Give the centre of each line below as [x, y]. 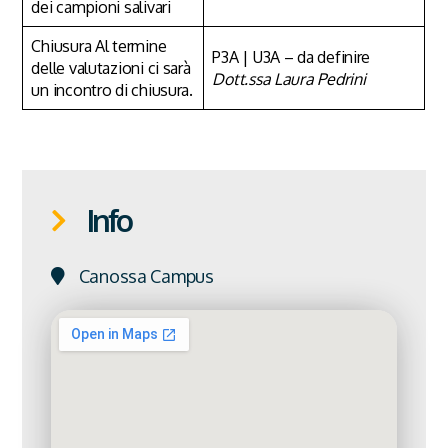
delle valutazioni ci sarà [111, 67]
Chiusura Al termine [99, 45]
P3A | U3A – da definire [291, 56]
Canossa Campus [146, 275]
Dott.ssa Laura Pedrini [289, 78]
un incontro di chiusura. [112, 89]
